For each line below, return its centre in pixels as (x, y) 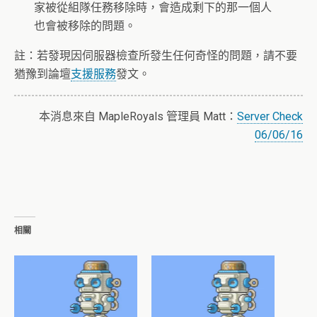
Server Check (270, 117)
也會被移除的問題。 (85, 26)
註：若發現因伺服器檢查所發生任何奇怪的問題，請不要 (156, 56)
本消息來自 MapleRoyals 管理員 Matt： (138, 117)
